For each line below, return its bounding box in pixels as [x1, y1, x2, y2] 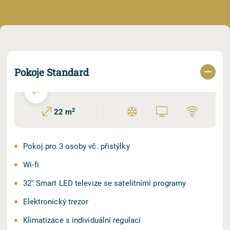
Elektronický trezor [23, 196, 89, 206]
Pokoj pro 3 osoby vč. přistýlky [23, 141, 130, 151]
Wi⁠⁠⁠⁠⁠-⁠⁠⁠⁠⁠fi [23, 159, 40, 169]
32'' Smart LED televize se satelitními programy [23, 178, 186, 188]
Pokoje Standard [14, 66, 89, 79]
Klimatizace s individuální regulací [23, 215, 141, 225]
